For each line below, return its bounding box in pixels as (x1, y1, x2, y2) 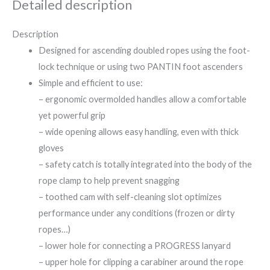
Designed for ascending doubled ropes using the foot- (38, 45, 250, 56)
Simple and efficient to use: (38, 78, 143, 89)
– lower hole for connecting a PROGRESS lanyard (38, 240, 231, 251)
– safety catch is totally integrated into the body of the (38, 159, 252, 170)
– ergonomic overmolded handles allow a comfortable (38, 94, 246, 105)
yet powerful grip (38, 110, 105, 121)
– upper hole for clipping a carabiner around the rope (38, 257, 243, 268)
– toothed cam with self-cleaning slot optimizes (38, 192, 222, 202)
